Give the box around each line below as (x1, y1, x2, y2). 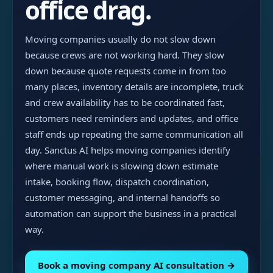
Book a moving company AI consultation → (38, 259, 235, 271)
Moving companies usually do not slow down (25, 33, 216, 45)
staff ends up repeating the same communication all (25, 128, 243, 140)
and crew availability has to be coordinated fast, (25, 96, 225, 108)
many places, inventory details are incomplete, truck (25, 80, 244, 93)
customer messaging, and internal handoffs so (25, 191, 220, 204)
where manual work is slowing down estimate (25, 160, 218, 172)
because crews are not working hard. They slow (25, 49, 224, 61)
